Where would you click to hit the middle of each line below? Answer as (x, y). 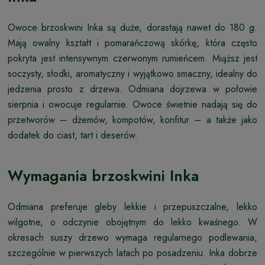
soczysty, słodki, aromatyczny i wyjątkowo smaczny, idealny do (132, 73)
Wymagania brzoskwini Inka (103, 175)
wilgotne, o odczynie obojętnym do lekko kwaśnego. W (132, 222)
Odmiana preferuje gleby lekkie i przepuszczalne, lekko (132, 206)
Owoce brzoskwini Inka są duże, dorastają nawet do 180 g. (132, 27)
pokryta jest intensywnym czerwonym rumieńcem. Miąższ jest (132, 58)
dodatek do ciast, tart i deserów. (73, 135)
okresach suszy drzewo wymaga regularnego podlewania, (132, 237)
